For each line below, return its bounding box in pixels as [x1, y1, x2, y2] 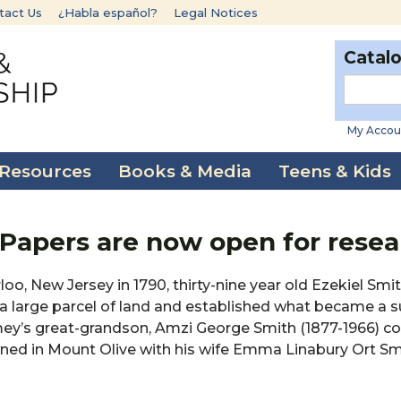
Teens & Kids [278, 161, 391, 182]
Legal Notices [174, 5, 258, 20]
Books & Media [118, 161, 252, 182]
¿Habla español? [58, 5, 158, 20]
